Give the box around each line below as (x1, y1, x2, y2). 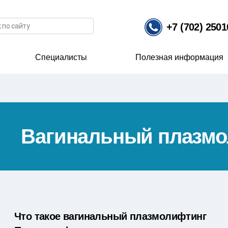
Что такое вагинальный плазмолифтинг (14, 211, 206, 222)
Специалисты (35, 52, 87, 62)
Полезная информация (135, 52, 224, 62)
